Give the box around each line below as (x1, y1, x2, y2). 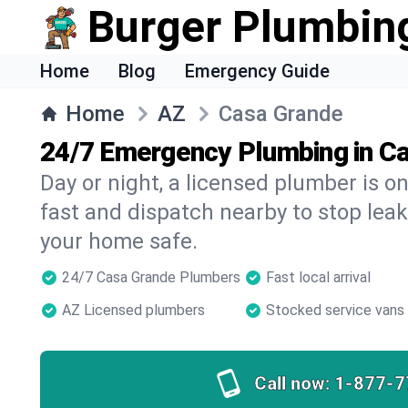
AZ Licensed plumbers (62, 301, 205, 319)
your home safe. (40, 229, 198, 254)
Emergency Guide (185, 60, 330, 82)
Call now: (253, 372, 331, 394)
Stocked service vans (266, 301, 404, 319)
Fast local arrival (266, 269, 371, 286)
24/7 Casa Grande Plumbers (62, 269, 240, 286)
